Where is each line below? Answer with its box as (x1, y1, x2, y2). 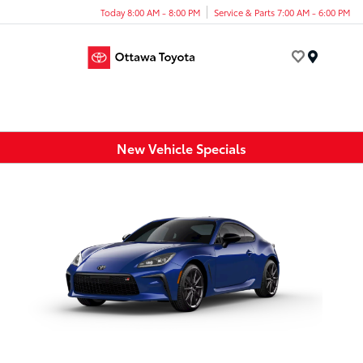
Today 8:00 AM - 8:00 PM (100, 5, 200, 19)
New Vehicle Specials (117, 138, 246, 157)
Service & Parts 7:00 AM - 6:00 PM (214, 5, 350, 19)
